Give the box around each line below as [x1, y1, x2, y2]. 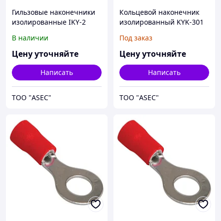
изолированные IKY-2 [12, 17, 86, 27]
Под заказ [119, 33, 152, 43]
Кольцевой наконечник [119, 7, 199, 17]
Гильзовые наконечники [12, 7, 95, 17]
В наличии [12, 33, 48, 43]
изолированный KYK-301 [119, 17, 204, 27]
